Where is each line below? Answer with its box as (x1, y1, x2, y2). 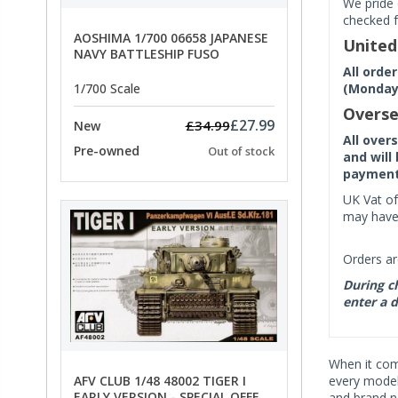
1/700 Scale (74, 80, 140, 98)
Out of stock (207, 143, 275, 160)
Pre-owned (74, 142, 139, 160)
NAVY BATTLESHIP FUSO (74, 44, 219, 62)
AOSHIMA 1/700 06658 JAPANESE (74, 28, 268, 46)
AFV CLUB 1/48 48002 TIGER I (74, 371, 246, 389)
